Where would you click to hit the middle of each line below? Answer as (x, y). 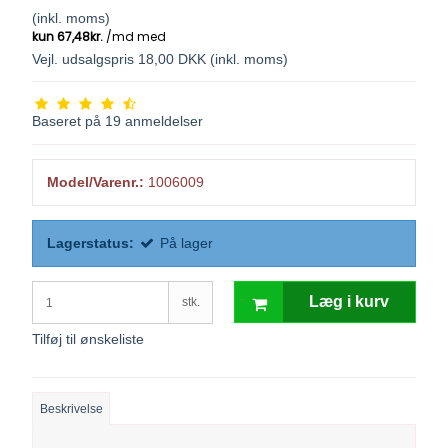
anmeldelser (162, 121)
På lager (187, 243)
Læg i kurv (348, 302)
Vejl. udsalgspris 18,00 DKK (119, 59)
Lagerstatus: (91, 243)
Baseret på (67, 121)
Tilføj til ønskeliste (88, 339)
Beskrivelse (71, 408)
